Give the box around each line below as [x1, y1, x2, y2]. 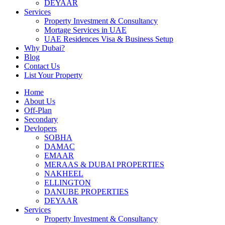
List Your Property [24, 70, 82, 79]
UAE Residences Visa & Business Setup [44, 34, 173, 43]
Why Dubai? [24, 43, 65, 52]
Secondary [24, 115, 58, 124]
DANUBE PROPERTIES [44, 187, 129, 196]
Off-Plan [24, 105, 52, 115]
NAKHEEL [44, 169, 83, 178]
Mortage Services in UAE [44, 25, 127, 34]
